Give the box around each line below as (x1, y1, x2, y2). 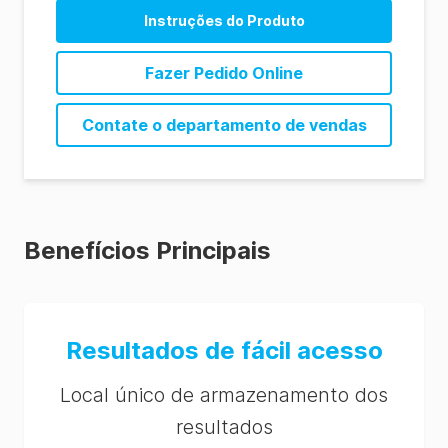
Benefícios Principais (24, 236, 271, 265)
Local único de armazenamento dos (60, 383, 388, 407)
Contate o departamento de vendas (81, 115, 367, 135)
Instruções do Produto (143, 12, 305, 29)
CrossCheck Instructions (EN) (121, 52, 327, 69)
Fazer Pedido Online (145, 63, 303, 83)
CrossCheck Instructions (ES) (122, 90, 326, 107)
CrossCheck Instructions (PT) (121, 128, 327, 145)
